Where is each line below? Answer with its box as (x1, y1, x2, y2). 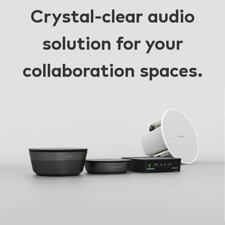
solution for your (42, 36, 183, 54)
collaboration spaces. (22, 63, 203, 81)
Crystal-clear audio (30, 9, 195, 27)
